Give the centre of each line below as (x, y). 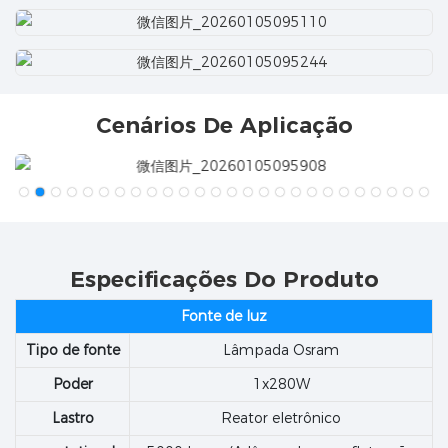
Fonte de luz (224, 315)
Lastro (72, 417)
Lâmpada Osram (281, 349)
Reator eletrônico (281, 417)
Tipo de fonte (72, 349)
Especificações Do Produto (224, 280)
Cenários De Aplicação (224, 126)
